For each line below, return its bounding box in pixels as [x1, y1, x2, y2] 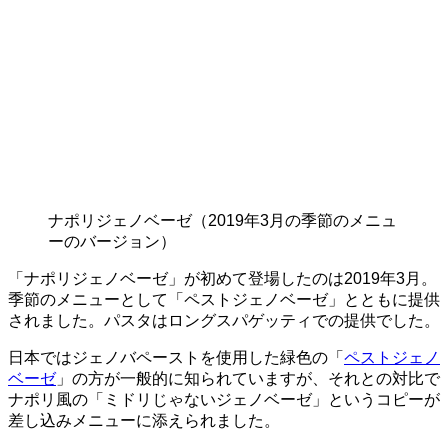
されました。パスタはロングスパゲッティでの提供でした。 [8, 312, 440, 330]
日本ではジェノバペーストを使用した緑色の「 [8, 349, 344, 367]
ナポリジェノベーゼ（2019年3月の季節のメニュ [48, 212, 397, 230]
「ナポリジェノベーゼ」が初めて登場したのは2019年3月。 [8, 270, 437, 288]
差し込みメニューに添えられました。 [8, 412, 280, 430]
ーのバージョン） [48, 233, 176, 251]
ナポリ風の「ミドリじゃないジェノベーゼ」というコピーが [8, 391, 440, 409]
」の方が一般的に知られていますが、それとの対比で [56, 370, 440, 388]
